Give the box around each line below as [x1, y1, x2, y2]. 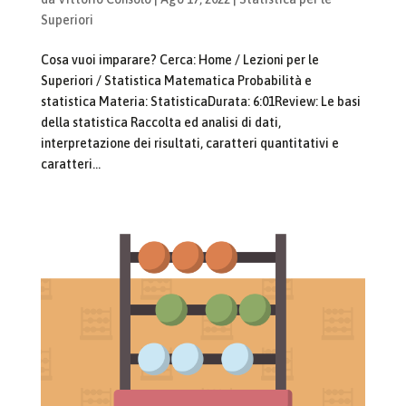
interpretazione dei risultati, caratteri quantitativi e [40, 135, 339, 150]
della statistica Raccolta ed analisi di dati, [40, 114, 281, 130]
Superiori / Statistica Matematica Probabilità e [40, 72, 312, 88]
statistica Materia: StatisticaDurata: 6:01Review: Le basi [40, 93, 361, 109]
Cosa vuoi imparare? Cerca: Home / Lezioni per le [40, 52, 319, 67]
